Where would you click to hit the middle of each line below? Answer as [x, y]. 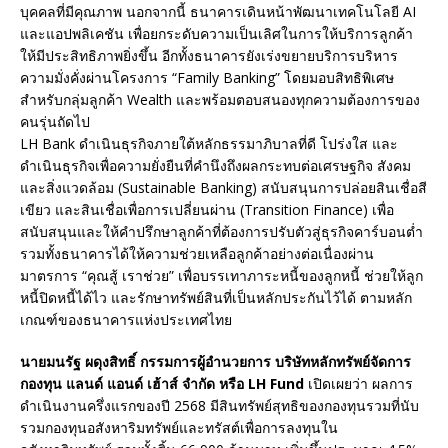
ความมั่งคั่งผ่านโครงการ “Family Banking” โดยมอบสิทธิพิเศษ [207, 78]
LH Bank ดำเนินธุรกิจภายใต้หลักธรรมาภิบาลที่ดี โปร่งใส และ [209, 144]
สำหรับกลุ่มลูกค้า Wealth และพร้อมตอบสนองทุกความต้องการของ [220, 100]
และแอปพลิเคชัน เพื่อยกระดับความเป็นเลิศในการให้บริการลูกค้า [216, 34]
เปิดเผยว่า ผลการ [358, 384]
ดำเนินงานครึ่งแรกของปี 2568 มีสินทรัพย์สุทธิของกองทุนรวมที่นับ [219, 406]
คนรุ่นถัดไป [55, 122]
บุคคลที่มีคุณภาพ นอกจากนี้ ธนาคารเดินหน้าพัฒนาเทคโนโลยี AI [218, 12]
